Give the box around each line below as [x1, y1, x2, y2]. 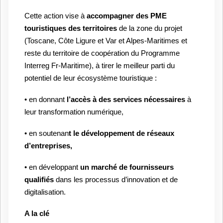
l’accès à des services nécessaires [67, 95, 187, 104]
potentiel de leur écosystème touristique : [24, 74, 157, 82]
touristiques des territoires [24, 24, 119, 32]
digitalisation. [24, 188, 66, 196]
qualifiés [24, 175, 56, 184]
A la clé [24, 209, 49, 218]
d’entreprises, [24, 141, 72, 150]
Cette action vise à [24, 11, 87, 20]
